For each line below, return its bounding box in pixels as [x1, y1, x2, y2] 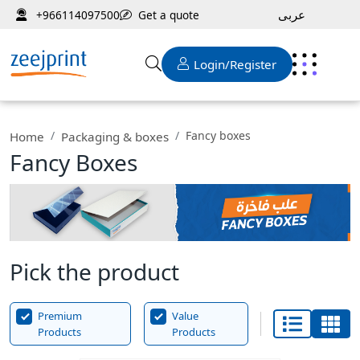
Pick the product [10, 256, 179, 288]
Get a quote [138, 6, 199, 22]
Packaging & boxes [61, 129, 169, 145]
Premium [38, 309, 82, 324]
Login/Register [194, 56, 277, 73]
